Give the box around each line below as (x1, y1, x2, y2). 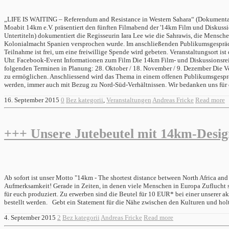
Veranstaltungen (106, 96, 151, 104)
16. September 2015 (4, 96, 59, 104)
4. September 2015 (4, 214, 56, 222)
